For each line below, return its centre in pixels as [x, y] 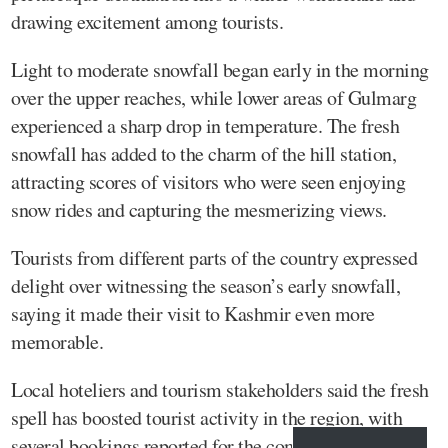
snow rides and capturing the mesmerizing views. [199, 209]
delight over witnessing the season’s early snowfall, [205, 285]
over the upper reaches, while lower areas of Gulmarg [213, 97]
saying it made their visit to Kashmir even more [193, 313]
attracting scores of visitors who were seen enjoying [208, 181]
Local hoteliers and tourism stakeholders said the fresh [220, 389]
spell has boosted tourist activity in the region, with [206, 417]
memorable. [57, 341]
